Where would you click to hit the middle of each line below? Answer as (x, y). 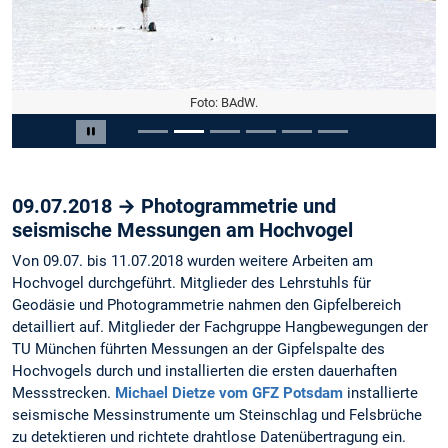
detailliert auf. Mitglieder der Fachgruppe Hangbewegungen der (220, 326)
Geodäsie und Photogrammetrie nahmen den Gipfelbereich (206, 304)
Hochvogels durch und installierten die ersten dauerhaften (204, 370)
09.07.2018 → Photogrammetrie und (174, 205)
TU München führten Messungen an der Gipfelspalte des (198, 348)
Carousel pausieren (154, 141)
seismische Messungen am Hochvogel (182, 229)
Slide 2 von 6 (53, 126)
